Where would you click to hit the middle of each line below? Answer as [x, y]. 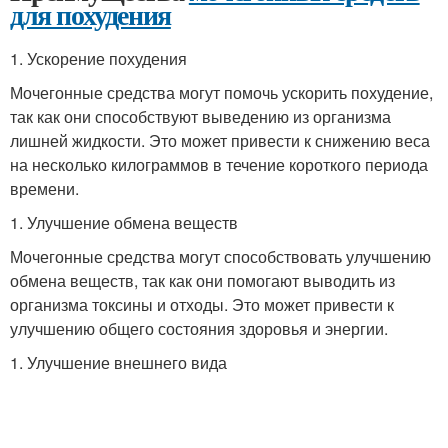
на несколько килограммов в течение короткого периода [219, 164]
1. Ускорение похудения [98, 58]
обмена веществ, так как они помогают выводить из [202, 280]
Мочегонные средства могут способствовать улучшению [220, 256]
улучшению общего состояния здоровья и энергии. [199, 328]
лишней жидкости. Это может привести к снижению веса [220, 140]
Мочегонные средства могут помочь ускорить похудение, [221, 92]
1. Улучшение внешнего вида [118, 362]
